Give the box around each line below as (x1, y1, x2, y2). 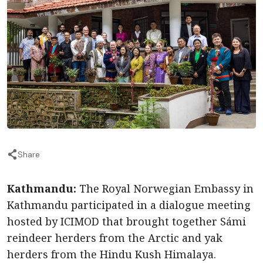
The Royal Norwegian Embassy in (79, 181, 254, 195)
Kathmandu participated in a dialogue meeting (7, 198, 251, 212)
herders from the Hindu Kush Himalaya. (7, 247, 216, 261)
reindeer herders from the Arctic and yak (7, 231, 222, 245)
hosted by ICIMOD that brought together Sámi (7, 214, 246, 228)
